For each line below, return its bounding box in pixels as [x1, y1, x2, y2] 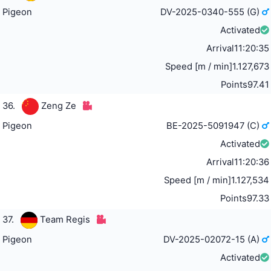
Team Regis [39, 214, 90, 225]
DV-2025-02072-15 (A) [163, 233, 263, 245]
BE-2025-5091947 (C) [166, 120, 263, 131]
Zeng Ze [41, 100, 76, 111]
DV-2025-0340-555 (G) [160, 6, 263, 18]
